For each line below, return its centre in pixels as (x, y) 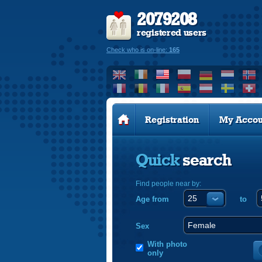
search (207, 161)
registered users (172, 33)
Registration (172, 120)
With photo (167, 244)
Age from (152, 199)
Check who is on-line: (138, 50)
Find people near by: (168, 184)
